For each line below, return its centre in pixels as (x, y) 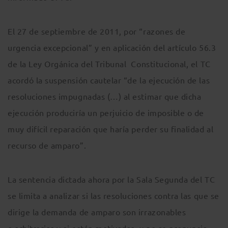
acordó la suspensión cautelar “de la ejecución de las (109, 80)
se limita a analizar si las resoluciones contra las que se (113, 196)
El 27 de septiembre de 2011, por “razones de (97, 31)
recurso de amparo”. (47, 145)
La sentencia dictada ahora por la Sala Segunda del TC (111, 179)
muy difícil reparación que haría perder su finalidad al (111, 129)
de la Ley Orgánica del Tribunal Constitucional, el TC (109, 64)
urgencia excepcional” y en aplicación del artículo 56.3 (112, 48)
